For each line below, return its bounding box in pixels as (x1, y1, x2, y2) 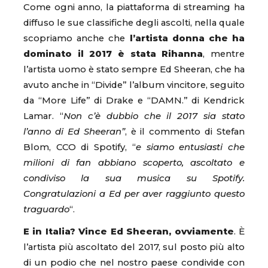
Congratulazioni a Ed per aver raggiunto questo (23, 188, 245, 199)
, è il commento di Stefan (124, 126, 245, 137)
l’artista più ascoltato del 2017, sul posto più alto (23, 241, 245, 252)
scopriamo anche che (23, 32, 130, 44)
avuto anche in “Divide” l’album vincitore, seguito (23, 79, 245, 90)
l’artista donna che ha (129, 32, 245, 44)
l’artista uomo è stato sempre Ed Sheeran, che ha (23, 63, 245, 75)
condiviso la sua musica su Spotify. (23, 172, 245, 184)
